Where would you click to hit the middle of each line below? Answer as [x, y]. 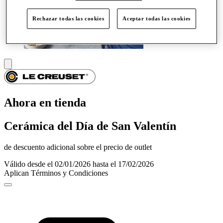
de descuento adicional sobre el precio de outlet [78, 147]
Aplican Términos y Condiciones [56, 173]
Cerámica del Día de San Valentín [90, 126]
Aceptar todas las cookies [157, 18]
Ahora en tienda [45, 102]
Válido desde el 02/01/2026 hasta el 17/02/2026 [79, 164]
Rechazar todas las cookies [68, 18]
